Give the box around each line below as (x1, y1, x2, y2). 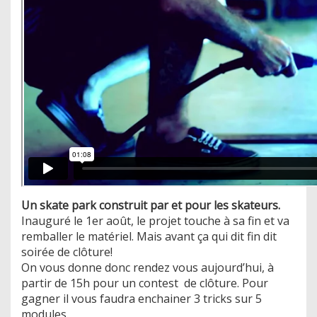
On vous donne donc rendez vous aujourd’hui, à (21, 259, 274, 275)
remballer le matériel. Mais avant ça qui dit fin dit (21, 228, 277, 244)
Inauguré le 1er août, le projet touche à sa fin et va (21, 212, 289, 229)
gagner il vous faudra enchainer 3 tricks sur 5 (21, 290, 262, 306)
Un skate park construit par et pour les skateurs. (21, 197, 280, 213)
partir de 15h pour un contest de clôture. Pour (21, 275, 268, 291)
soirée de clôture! (21, 243, 113, 260)
